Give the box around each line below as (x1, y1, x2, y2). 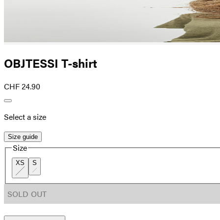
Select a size (4, 111, 46, 123)
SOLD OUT (7, 188, 47, 200)
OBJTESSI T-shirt (4, 54, 97, 71)
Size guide (8, 133, 38, 141)
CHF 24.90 (4, 81, 40, 92)
